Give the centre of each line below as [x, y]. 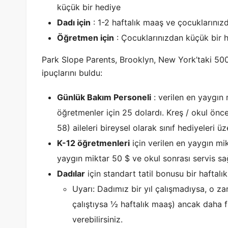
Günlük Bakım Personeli [104, 97]
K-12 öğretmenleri [93, 143]
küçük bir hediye [89, 7]
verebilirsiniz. [97, 219]
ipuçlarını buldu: [72, 73]
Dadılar [71, 173]
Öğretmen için [85, 37]
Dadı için [74, 22]
